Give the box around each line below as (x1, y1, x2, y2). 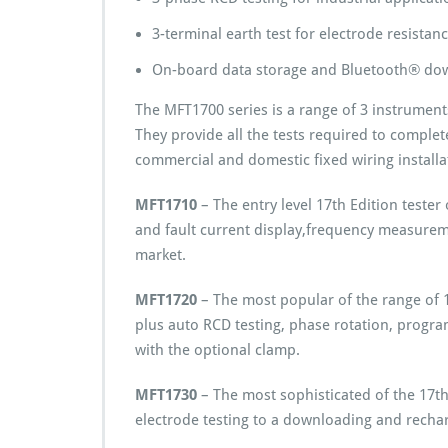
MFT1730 (135, 386, 197, 404)
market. (135, 246, 186, 264)
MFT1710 (135, 196, 197, 214)
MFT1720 (135, 291, 197, 309)
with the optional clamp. (135, 341, 300, 359)
